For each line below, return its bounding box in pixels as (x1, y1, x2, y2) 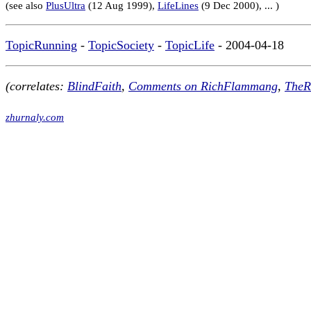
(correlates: (6, 79, 67, 93)
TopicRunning (6, 38, 77, 52)
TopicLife (165, 38, 215, 52)
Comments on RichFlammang (128, 79, 278, 93)
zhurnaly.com (6, 111, 64, 123)
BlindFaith (67, 79, 121, 93)
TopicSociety (88, 38, 154, 52)
